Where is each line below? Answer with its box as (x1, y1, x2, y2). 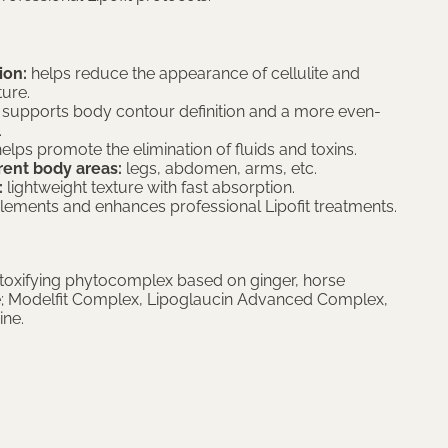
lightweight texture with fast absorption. (3, 178, 296, 197)
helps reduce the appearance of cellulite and (27, 64, 361, 83)
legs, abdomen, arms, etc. (122, 159, 318, 178)
